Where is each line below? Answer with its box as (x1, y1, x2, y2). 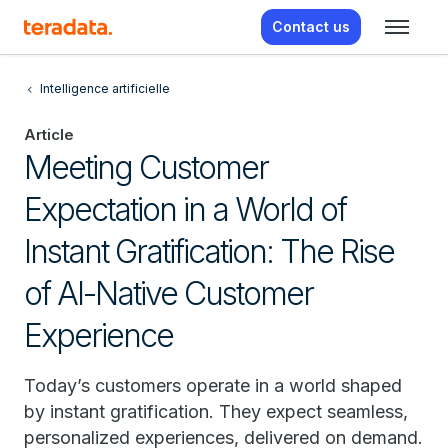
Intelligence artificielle (40, 81, 170, 96)
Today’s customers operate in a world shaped (24, 375, 402, 396)
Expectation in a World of (24, 190, 346, 229)
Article (24, 125, 74, 144)
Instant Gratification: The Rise (24, 232, 394, 271)
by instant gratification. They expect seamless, (24, 401, 408, 422)
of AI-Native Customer (24, 274, 313, 313)
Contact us (272, 18, 350, 35)
